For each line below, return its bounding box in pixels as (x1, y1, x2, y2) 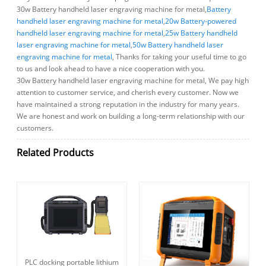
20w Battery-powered (165, 15, 237, 26)
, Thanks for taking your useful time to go (112, 51, 247, 62)
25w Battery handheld (165, 27, 238, 38)
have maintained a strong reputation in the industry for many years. (17, 99, 240, 109)
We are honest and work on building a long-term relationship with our (17, 110, 245, 121)
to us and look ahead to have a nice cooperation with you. (17, 63, 205, 74)
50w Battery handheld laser (132, 39, 224, 50)
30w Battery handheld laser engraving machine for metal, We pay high (17, 75, 249, 85)
